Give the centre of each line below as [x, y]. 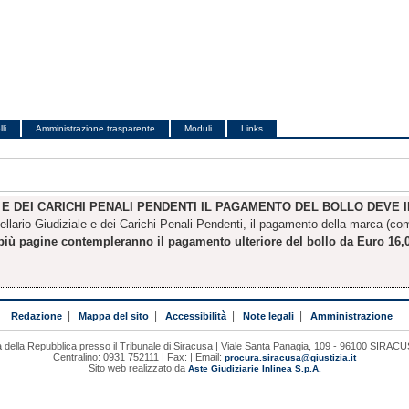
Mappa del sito [114, 315]
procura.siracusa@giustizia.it [290, 357]
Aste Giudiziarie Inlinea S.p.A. [254, 368]
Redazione [37, 315]
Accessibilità [196, 315]
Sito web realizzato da [138, 367]
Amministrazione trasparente [95, 128]
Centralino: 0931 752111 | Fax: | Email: [139, 357]
